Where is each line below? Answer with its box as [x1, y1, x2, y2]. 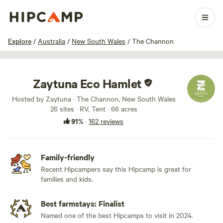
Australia [38, 36, 65, 46]
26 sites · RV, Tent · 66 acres [50, 104, 137, 113]
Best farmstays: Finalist [41, 198, 124, 209]
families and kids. [41, 174, 93, 184]
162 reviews [89, 116, 123, 126]
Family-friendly [41, 151, 95, 162]
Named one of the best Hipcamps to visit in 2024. [41, 210, 193, 220]
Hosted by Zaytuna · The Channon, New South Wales [11, 94, 176, 104]
